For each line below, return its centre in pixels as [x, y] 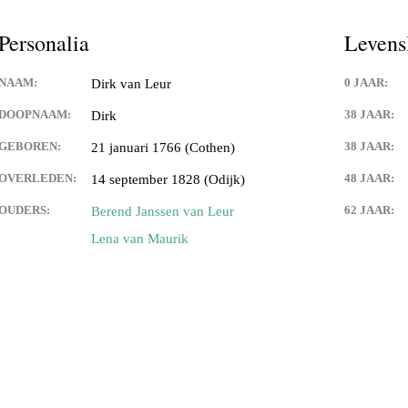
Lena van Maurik [140, 239]
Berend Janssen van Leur [163, 212]
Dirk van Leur [131, 84]
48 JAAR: [369, 178]
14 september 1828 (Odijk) [168, 180]
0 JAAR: [366, 83]
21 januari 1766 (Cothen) [163, 148]
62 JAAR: [369, 210]
